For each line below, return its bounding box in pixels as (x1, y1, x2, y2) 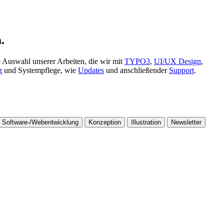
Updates (78, 66, 104, 75)
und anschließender (104, 66, 169, 75)
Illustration (131, 118, 161, 126)
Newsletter (171, 118, 201, 126)
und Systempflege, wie (2, 66, 78, 75)
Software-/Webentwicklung (2, 118, 78, 126)
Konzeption (88, 118, 121, 126)
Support (169, 66, 194, 75)
